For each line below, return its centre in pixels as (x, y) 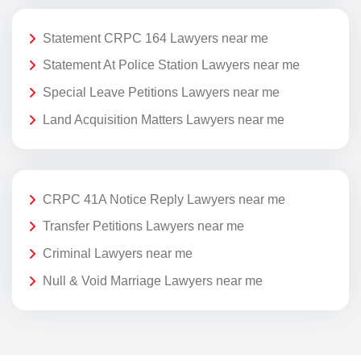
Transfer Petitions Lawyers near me (143, 226)
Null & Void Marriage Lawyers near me (153, 280)
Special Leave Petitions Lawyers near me (161, 93)
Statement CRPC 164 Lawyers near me (156, 38)
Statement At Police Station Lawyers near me (171, 65)
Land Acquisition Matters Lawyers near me (164, 119)
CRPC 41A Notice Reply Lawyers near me (164, 199)
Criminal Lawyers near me (118, 254)
